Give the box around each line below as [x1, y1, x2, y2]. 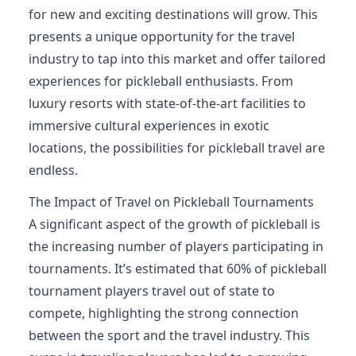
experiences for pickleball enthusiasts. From [29, 72, 293, 90]
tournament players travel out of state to [29, 282, 275, 300]
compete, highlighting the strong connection [29, 304, 299, 322]
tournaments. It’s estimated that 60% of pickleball [29, 260, 327, 277]
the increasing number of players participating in [29, 238, 323, 255]
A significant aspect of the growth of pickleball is [29, 215, 320, 233]
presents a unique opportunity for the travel [29, 28, 295, 45]
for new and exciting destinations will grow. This [29, 6, 318, 23]
